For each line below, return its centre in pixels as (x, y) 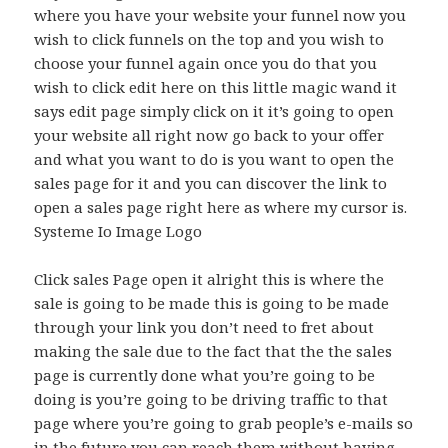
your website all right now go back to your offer (209, 135)
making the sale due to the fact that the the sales (213, 351)
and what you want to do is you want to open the (214, 159)
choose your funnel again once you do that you (206, 63)
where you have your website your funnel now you (220, 15)
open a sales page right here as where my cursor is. (221, 207)
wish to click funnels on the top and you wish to (209, 39)
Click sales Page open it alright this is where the (209, 279)
